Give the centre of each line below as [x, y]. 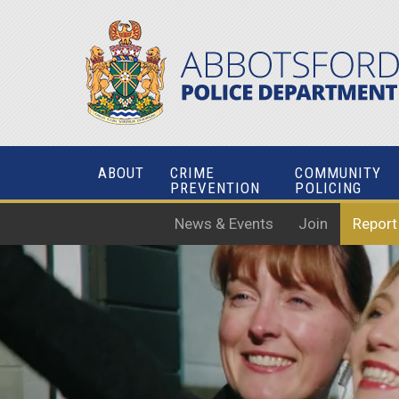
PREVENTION [215, 188]
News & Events [224, 224]
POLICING [329, 188]
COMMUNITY [338, 173]
